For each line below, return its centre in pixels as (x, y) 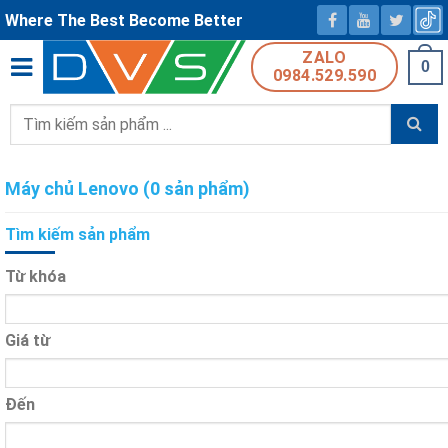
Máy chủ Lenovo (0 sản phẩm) (127, 188)
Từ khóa (35, 276)
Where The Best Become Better (124, 20)
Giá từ (27, 340)
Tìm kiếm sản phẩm (77, 234)
